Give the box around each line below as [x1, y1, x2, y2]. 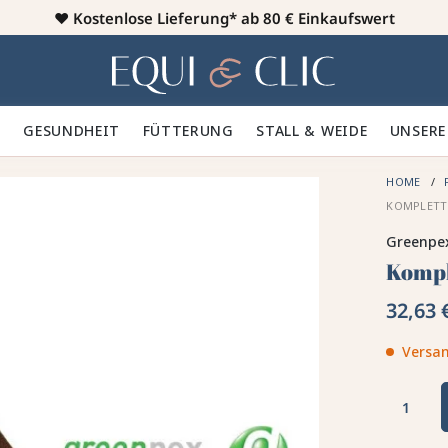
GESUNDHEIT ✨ [23, 121, 143, 140]
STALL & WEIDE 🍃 [256, 121, 390, 140]
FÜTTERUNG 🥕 [142, 121, 257, 140]
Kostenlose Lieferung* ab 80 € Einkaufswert [72, 7, 395, 27]
